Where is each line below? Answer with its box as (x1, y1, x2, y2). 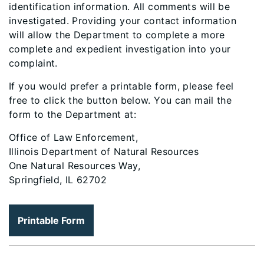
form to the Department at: (9, 108, 136, 120)
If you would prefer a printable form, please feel (9, 80, 234, 92)
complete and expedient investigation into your (9, 43, 231, 55)
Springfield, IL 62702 (9, 174, 107, 186)
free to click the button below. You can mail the (9, 94, 232, 106)
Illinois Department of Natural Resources (9, 146, 199, 157)
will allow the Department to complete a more (9, 29, 225, 41)
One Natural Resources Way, (9, 160, 140, 171)
